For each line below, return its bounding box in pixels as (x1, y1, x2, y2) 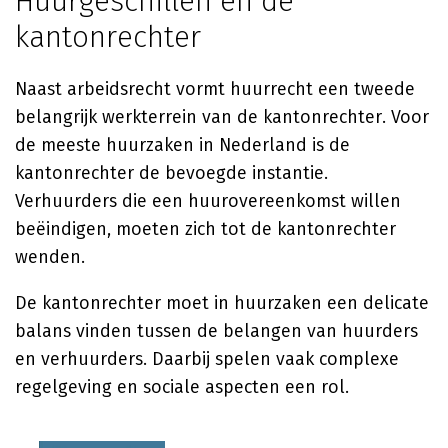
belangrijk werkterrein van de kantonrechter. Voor (15, 106, 429, 128)
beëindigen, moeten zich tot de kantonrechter (15, 218, 396, 240)
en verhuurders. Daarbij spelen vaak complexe (15, 348, 399, 370)
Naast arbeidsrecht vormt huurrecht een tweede (15, 78, 415, 100)
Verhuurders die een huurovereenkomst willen (15, 190, 401, 212)
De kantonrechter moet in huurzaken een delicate (15, 292, 429, 314)
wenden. (15, 246, 85, 268)
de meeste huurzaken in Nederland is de (15, 134, 350, 156)
